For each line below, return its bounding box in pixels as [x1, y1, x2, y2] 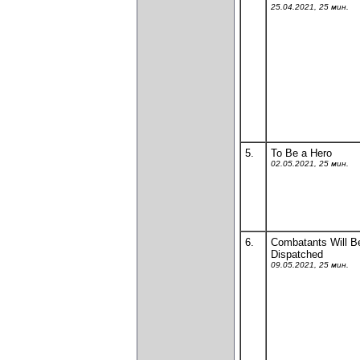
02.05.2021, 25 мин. [271, 159, 349, 168]
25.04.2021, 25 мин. [271, 2, 349, 11]
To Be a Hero [271, 147, 332, 159]
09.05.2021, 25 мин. [271, 260, 349, 269]
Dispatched [271, 248, 323, 260]
